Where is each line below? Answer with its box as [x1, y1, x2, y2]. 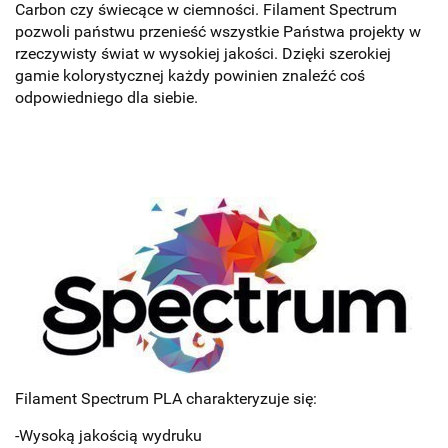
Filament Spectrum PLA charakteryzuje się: [15, 389, 317, 409]
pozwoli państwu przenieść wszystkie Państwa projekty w [15, 22, 421, 42]
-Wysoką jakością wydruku [15, 426, 202, 446]
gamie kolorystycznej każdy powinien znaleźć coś [15, 66, 365, 86]
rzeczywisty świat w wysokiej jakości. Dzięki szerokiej [15, 44, 391, 64]
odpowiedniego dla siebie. [15, 88, 198, 108]
